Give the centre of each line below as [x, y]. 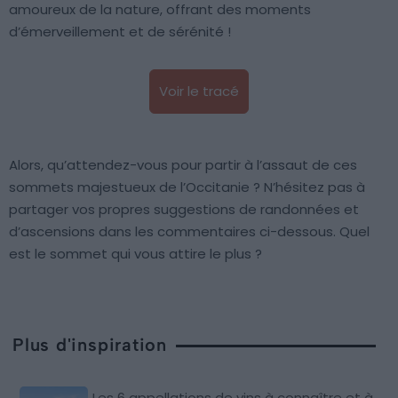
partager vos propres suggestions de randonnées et [184, 210]
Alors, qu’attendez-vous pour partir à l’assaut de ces [183, 165]
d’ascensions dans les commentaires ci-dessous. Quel [189, 232]
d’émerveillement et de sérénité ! [120, 32]
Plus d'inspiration [90, 345]
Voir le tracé [199, 92]
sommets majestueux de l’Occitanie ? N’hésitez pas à [187, 187]
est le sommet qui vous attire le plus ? [135, 254]
